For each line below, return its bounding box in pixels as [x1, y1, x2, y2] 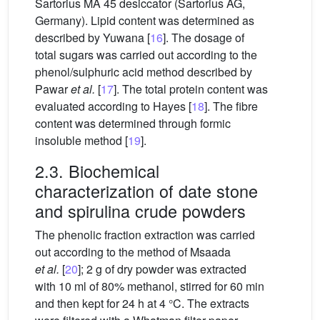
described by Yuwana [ [35, 29, 150, 46]
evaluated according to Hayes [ [35, 98, 191, 114]
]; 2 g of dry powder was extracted [78, 261, 246, 277]
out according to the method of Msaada [35, 244, 231, 260]
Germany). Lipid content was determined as [35, 12, 254, 29]
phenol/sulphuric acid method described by [35, 64, 252, 80]
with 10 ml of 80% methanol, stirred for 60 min [35, 278, 264, 294]
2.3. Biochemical [35, 159, 159, 183]
